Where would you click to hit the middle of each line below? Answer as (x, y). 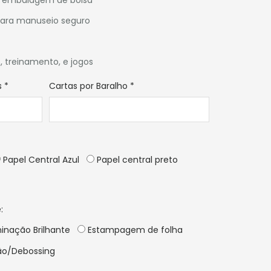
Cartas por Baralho (89, 86)
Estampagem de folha (134, 230)
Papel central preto (136, 160)
